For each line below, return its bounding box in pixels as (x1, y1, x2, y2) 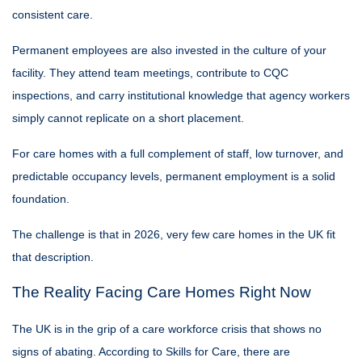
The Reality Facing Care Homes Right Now (12, 284, 311, 301)
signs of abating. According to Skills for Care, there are (12, 345, 290, 358)
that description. (12, 250, 94, 263)
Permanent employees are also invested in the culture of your (12, 44, 326, 57)
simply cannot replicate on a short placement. (12, 112, 244, 124)
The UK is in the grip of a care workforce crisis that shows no (12, 322, 322, 335)
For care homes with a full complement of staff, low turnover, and (12, 147, 343, 160)
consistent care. (12, 8, 93, 21)
